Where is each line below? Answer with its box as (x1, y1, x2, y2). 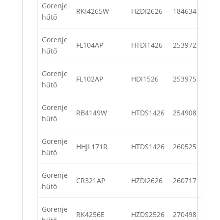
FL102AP (76, 74, 103, 84)
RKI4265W (76, 6, 109, 16)
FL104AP (76, 40, 103, 50)
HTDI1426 (131, 40, 163, 50)
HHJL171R (76, 142, 108, 152)
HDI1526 (131, 74, 159, 84)
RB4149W (76, 108, 107, 118)
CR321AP (76, 176, 105, 186)
